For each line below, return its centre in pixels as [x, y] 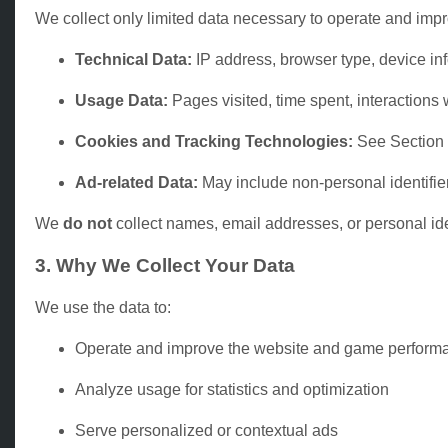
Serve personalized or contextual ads [206, 431]
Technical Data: [133, 59]
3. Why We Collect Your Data [165, 265]
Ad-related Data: [136, 182]
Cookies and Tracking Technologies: [214, 141]
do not [87, 223]
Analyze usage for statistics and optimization [232, 390]
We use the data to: [103, 308]
